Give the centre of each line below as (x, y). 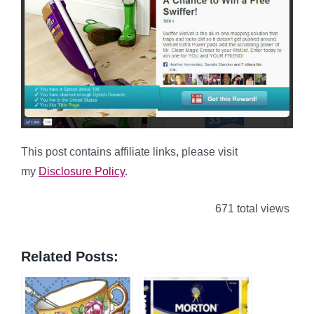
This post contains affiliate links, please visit (129, 151)
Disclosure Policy (82, 171)
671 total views (251, 208)
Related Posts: (70, 257)
